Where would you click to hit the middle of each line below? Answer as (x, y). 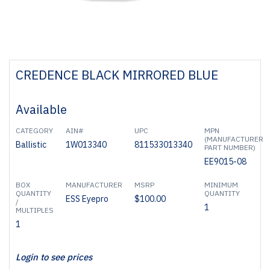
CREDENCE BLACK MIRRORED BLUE (117, 74)
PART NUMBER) (230, 147)
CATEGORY (34, 130)
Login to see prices (54, 257)
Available (41, 109)
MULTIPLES (35, 210)
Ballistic (31, 144)
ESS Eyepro (87, 199)
